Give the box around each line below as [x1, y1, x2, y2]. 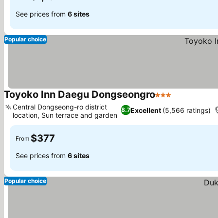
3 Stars [155, 95, 181, 105]
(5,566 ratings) [162, 106, 211, 114]
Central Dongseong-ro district [13, 103, 107, 111]
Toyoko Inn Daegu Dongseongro [4, 89, 155, 100]
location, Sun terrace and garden [13, 111, 117, 119]
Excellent [130, 106, 161, 114]
